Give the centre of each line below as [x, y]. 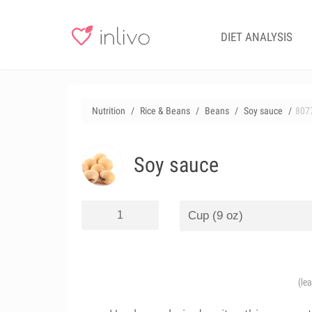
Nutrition [109, 111]
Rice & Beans [165, 111]
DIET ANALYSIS [257, 37]
